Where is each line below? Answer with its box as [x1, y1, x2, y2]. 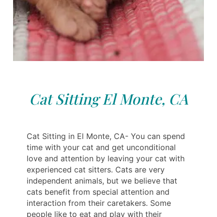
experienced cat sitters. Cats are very [27, 164, 165, 174]
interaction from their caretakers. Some [27, 198, 171, 208]
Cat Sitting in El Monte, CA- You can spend [27, 131, 185, 141]
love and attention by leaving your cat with [27, 153, 185, 163]
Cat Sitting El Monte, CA [29, 89, 188, 108]
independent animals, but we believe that [27, 175, 177, 186]
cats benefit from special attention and [27, 186, 170, 197]
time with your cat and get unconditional [27, 142, 176, 152]
